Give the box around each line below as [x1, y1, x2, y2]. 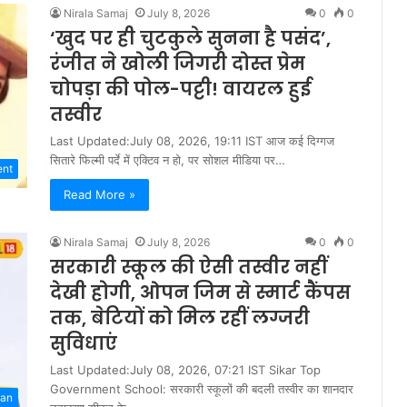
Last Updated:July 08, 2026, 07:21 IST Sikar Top [50, 362, 321, 378]
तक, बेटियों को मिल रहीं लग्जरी [50, 305, 310, 332]
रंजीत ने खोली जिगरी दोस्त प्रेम [50, 51, 305, 77]
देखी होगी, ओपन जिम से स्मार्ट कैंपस [50, 280, 351, 306]
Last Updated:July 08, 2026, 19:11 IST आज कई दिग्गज [50, 134, 334, 149]
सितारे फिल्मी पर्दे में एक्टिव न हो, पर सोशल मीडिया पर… [50, 153, 285, 168]
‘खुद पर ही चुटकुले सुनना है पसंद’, [50, 25, 331, 52]
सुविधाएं [50, 331, 117, 357]
